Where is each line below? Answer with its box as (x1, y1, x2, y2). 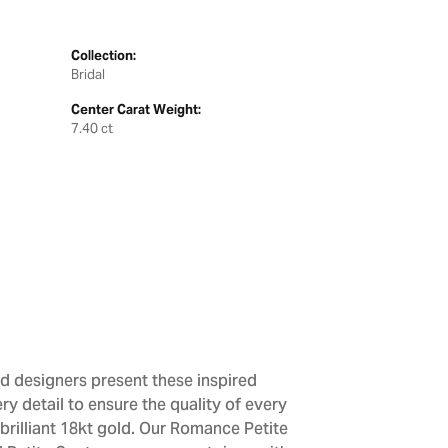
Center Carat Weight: (71, 101, 201, 118)
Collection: (71, 47, 136, 64)
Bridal (71, 66, 105, 83)
